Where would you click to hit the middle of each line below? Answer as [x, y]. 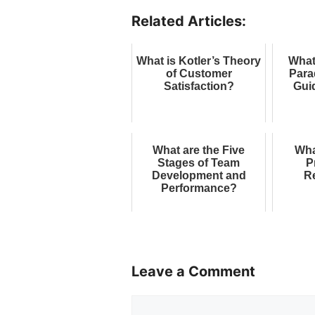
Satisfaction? [199, 86]
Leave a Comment [193, 272]
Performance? [199, 188]
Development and [199, 176]
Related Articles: [189, 21]
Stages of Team [199, 163]
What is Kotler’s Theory [199, 61]
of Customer [199, 74]
